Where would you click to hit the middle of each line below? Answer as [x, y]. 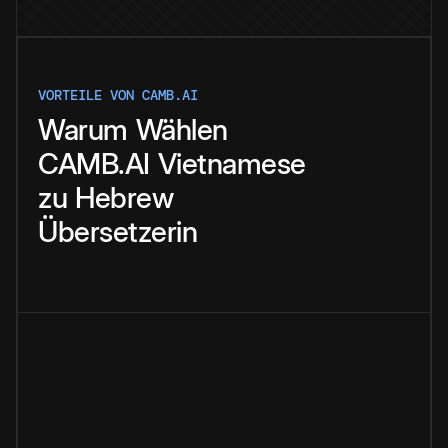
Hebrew [124, 198]
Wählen [181, 130]
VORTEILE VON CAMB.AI [118, 95]
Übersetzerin [117, 232]
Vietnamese [231, 164]
